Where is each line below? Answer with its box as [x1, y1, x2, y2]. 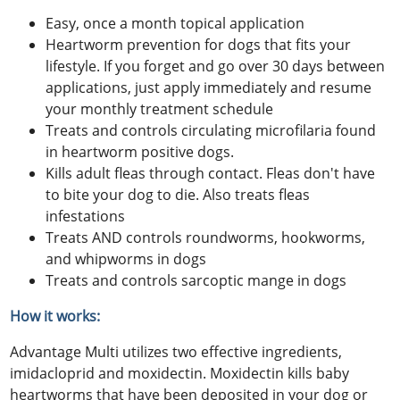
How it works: [10, 305, 101, 326]
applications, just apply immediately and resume [46, 77, 372, 97]
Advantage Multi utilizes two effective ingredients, [10, 341, 343, 362]
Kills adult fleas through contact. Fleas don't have [46, 162, 376, 183]
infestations [46, 205, 126, 226]
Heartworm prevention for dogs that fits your [46, 34, 352, 54]
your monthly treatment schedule [46, 98, 274, 119]
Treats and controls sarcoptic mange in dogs [46, 270, 347, 290]
